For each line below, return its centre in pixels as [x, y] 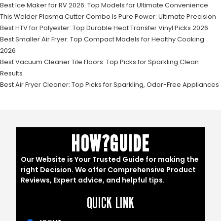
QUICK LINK [110, 203]
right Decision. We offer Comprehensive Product [109, 170]
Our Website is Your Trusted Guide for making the [110, 160]
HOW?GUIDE [110, 143]
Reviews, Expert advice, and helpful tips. [93, 180]
